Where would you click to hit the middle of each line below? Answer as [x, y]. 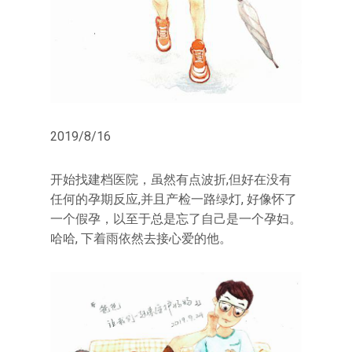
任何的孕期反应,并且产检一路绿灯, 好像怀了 [174, 199]
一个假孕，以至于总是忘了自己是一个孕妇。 [176, 218]
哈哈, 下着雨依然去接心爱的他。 [141, 238]
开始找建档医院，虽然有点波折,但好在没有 [171, 179]
